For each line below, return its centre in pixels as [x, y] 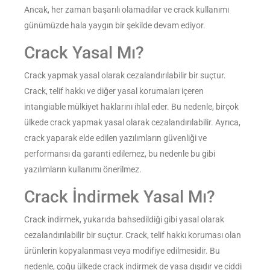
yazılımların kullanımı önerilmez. [83, 170]
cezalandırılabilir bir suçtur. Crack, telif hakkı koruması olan [133, 235]
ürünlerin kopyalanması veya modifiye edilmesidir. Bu [122, 251]
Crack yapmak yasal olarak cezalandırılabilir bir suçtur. [125, 76]
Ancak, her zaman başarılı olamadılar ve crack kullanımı [127, 10]
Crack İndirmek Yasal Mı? [120, 197]
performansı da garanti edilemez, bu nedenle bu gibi [120, 154]
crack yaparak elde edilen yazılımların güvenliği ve [115, 138]
